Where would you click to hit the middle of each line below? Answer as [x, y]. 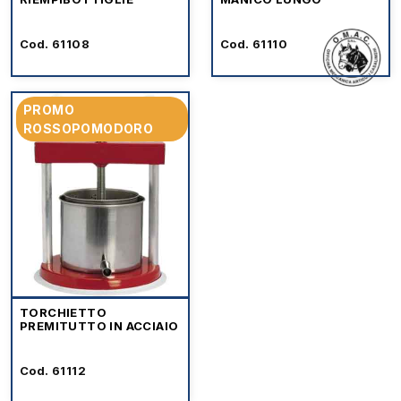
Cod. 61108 [55, 44]
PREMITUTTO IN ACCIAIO [99, 326]
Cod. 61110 [254, 44]
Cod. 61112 [53, 371]
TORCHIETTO [63, 312]
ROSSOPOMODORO [89, 128]
